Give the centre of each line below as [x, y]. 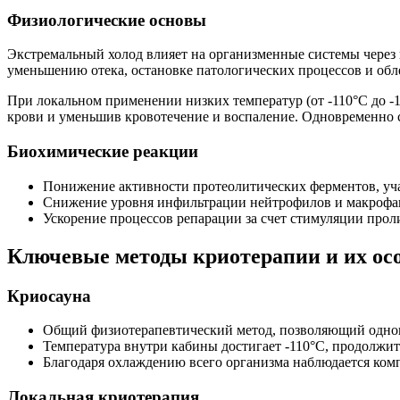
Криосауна [49, 296]
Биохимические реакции [103, 152]
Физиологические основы [107, 20]
